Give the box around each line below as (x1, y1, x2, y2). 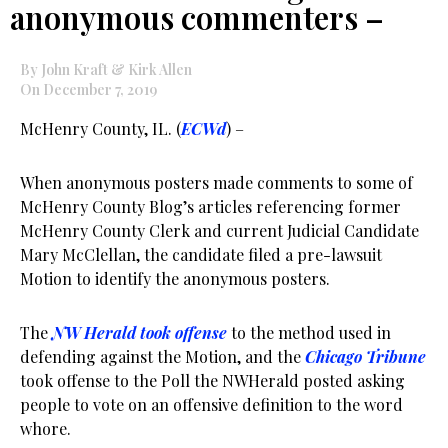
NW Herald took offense (52, 322, 227, 343)
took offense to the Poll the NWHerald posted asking (20, 370, 405, 391)
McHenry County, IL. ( (20, 118, 181, 139)
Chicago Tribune (305, 346, 426, 367)
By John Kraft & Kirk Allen (20, 60, 192, 79)
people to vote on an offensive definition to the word (20, 394, 403, 415)
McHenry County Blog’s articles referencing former (20, 196, 401, 217)
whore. (20, 418, 71, 439)
